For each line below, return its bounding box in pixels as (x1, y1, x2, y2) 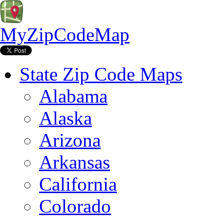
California (39, 174, 117, 195)
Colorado (39, 196, 111, 217)
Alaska (39, 108, 92, 129)
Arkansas (39, 152, 110, 173)
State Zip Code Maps (20, 64, 182, 85)
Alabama (39, 86, 108, 107)
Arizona (39, 130, 101, 151)
